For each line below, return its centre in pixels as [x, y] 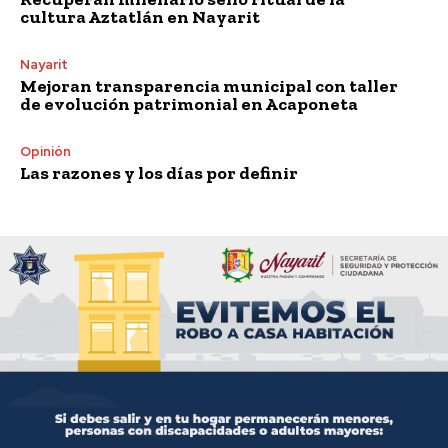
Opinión [45, 151]
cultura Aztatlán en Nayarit [140, 16]
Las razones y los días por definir [159, 172]
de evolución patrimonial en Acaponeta [189, 103]
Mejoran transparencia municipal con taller [209, 85]
